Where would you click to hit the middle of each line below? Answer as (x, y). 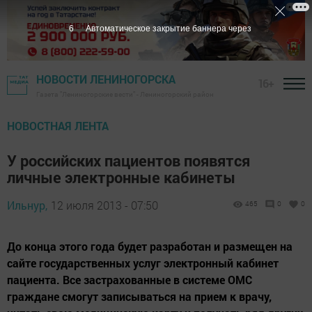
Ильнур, (27, 205)
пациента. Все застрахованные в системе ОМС (130, 280)
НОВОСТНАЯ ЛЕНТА (58, 126)
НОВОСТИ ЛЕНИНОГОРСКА (106, 79)
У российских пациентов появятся (128, 161)
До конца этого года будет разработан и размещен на (150, 247)
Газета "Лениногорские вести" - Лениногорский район (125, 95)
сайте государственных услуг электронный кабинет (143, 263)
